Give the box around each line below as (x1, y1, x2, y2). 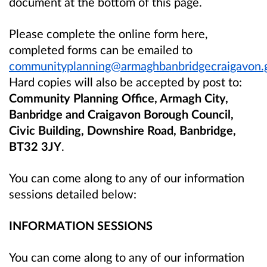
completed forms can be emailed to (9, 42, 193, 57)
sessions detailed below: (9, 187, 136, 201)
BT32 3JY (9, 138, 61, 153)
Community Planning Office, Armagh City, (9, 90, 228, 105)
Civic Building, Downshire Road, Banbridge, (9, 122, 236, 137)
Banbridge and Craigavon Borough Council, (9, 106, 234, 121)
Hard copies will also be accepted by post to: (9, 74, 242, 89)
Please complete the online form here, (9, 26, 208, 41)
